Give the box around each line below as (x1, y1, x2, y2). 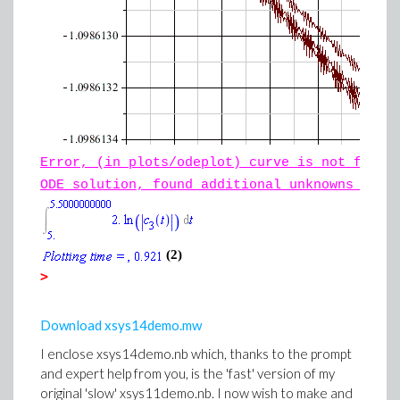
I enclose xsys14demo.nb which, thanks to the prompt (40, 346, 352, 362)
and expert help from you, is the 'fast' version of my (40, 365, 335, 381)
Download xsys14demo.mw (40, 317, 202, 333)
